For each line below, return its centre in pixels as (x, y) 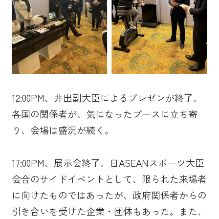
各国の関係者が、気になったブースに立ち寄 (104, 114)
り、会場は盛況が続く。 (63, 130)
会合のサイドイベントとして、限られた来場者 (109, 179)
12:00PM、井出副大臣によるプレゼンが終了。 (107, 98)
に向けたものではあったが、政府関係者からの (109, 195)
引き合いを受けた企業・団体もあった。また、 (109, 211)
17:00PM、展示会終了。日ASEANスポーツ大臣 (108, 163)
